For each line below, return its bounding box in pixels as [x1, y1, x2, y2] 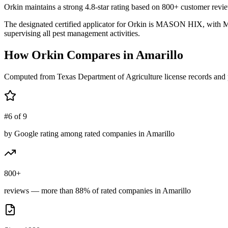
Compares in [64, 48, 136, 62]
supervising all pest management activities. [4, 28, 140, 38]
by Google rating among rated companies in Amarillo [4, 129, 175, 138]
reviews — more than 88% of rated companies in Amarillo [4, 186, 191, 195]
